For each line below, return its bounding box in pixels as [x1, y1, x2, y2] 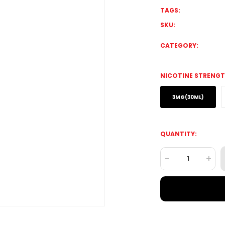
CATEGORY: [160, 41, 198, 50]
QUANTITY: [160, 130, 197, 138]
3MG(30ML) [172, 93, 204, 101]
